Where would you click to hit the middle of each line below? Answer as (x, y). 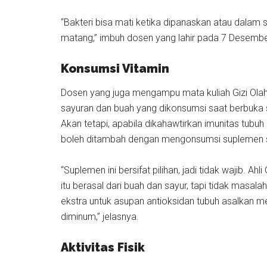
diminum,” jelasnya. (101, 217)
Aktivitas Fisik (103, 247)
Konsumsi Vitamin (115, 69)
